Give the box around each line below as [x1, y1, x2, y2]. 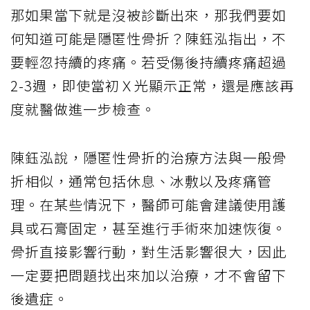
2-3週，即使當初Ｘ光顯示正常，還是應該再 [10, 75, 294, 95]
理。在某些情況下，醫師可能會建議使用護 [10, 194, 286, 215]
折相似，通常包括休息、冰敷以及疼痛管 [10, 170, 272, 191]
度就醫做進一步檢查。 [10, 98, 156, 119]
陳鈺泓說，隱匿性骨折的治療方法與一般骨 [10, 147, 286, 167]
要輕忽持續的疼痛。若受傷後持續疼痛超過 [10, 51, 286, 72]
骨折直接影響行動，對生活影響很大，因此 [10, 241, 286, 262]
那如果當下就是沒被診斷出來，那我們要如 [10, 4, 286, 25]
